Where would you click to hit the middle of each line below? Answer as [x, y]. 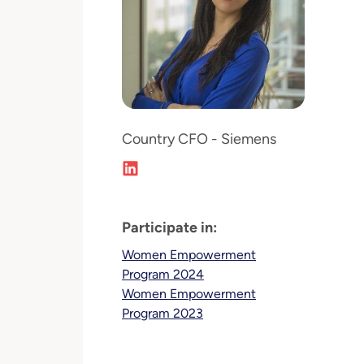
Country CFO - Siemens [199, 139]
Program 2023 [162, 313]
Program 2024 [163, 274]
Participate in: [169, 227]
